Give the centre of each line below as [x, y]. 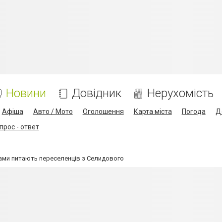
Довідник [96, 93]
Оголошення [103, 111]
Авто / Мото [53, 111]
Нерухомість [180, 93]
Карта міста [153, 111]
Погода [194, 111]
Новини [26, 93]
